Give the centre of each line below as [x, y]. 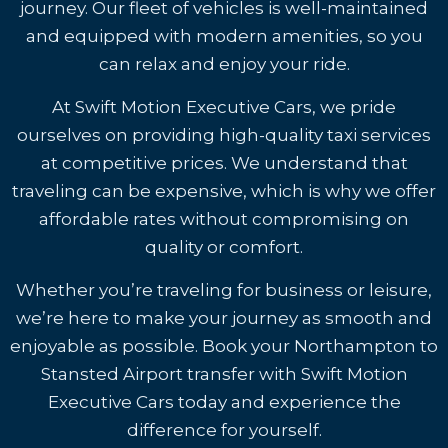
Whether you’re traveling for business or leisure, [224, 290]
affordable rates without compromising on [224, 219]
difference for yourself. [224, 430]
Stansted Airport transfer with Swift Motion [224, 374]
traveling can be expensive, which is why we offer [224, 191]
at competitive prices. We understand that [224, 163]
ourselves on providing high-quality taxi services [224, 135]
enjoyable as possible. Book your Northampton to [224, 346]
